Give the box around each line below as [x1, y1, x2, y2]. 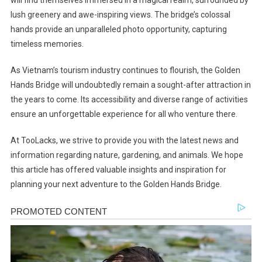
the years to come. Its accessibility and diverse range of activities [10, 95, 248, 105]
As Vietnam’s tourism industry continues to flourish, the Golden [10, 65, 240, 75]
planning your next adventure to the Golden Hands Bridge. [10, 180, 222, 189]
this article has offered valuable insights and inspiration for [10, 165, 226, 175]
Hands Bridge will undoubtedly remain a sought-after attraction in [10, 80, 251, 90]
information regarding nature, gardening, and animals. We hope [10, 150, 243, 160]
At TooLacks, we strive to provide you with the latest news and [10, 136, 239, 146]
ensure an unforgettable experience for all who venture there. [10, 109, 237, 119]
